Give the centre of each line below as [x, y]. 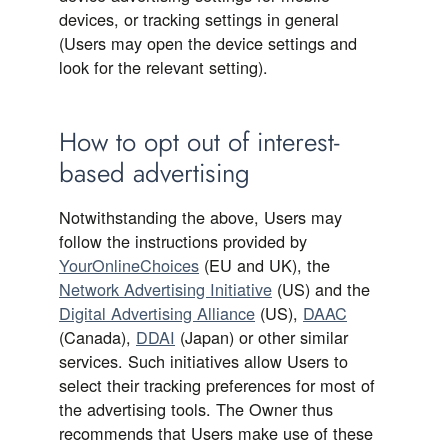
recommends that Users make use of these [216, 433]
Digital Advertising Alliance [157, 313]
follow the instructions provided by [183, 241]
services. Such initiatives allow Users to [203, 361]
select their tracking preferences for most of [217, 385]
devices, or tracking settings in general [199, 19]
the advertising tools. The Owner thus [196, 409]
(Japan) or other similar [261, 337]
